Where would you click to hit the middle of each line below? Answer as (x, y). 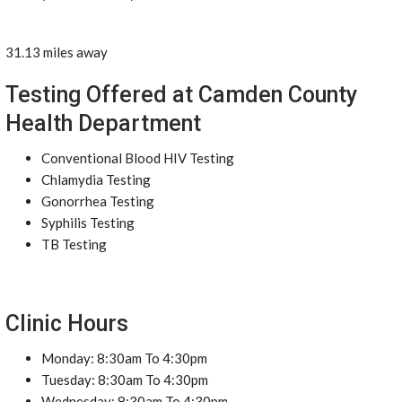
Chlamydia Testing (96, 179)
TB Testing (74, 244)
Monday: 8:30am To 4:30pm (124, 358)
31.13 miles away (57, 52)
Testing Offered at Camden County (181, 95)
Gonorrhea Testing (98, 201)
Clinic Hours (67, 323)
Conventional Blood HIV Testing (138, 158)
